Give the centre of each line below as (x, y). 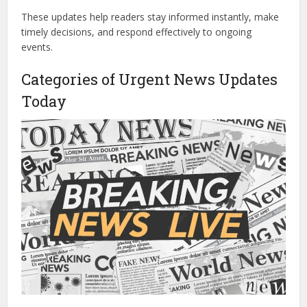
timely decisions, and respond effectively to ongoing (137, 32)
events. (37, 47)
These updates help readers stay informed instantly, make (150, 17)
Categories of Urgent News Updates (150, 79)
